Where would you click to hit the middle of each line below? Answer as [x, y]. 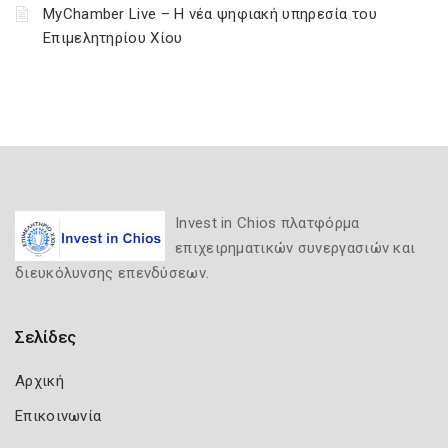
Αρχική [39, 381]
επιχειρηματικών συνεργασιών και [295, 248]
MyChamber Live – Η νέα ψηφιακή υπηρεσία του [210, 14]
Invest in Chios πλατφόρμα [267, 223]
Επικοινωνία [58, 416]
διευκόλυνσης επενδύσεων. [112, 273]
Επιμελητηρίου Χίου [113, 38]
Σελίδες [45, 337]
